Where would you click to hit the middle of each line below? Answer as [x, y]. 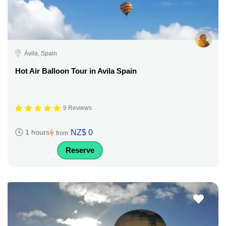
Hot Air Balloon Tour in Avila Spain [76, 71]
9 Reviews [77, 108]
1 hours [37, 132]
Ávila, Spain [41, 53]
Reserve [80, 150]
